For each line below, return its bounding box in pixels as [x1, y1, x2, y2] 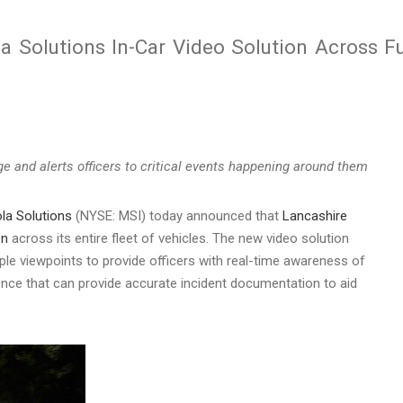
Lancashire [282, 207, 347, 224]
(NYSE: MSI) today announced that [72, 207, 282, 224]
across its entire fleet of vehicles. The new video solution [8, 229, 349, 246]
